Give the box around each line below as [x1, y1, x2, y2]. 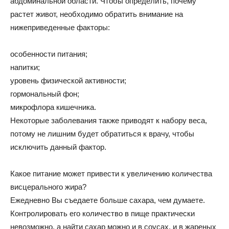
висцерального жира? [10, 182, 86, 191]
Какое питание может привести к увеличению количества [10, 169, 212, 178]
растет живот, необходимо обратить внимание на [10, 10, 183, 18]
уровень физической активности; [10, 76, 126, 85]
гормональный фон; [10, 89, 79, 98]
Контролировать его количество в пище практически [10, 209, 195, 218]
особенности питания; [10, 50, 87, 58]
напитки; [10, 63, 40, 72]
